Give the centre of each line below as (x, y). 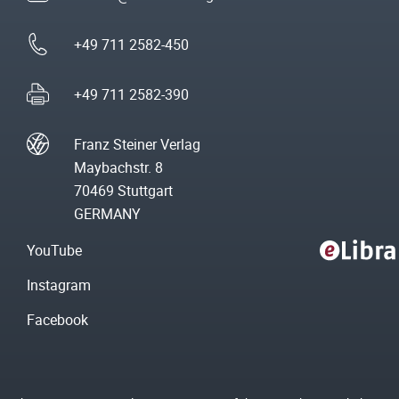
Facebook (57, 320)
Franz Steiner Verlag (137, 145)
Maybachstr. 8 (118, 168)
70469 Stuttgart (123, 191)
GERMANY (107, 214)
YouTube (54, 251)
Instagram (59, 285)
